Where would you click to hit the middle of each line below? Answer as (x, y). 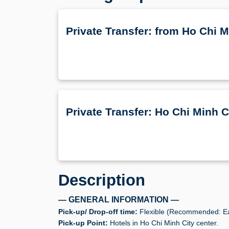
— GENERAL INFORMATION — (119, 199)
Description (102, 180)
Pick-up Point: (83, 223)
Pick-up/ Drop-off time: (99, 211)
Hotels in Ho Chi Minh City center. (163, 223)
